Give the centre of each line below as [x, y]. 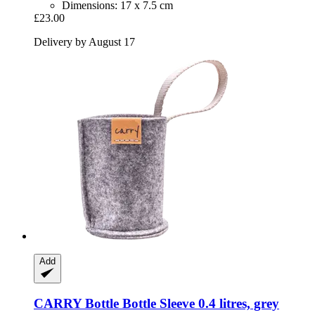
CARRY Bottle [76, 304]
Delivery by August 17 [84, 41]
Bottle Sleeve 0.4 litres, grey [199, 304]
